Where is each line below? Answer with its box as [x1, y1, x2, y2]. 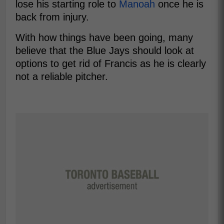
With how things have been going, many [15, 32, 193, 43]
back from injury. [15, 11, 89, 22]
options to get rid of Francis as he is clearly [15, 58, 206, 69]
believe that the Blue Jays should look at [15, 45, 194, 56]
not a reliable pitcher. [15, 71, 108, 82]
